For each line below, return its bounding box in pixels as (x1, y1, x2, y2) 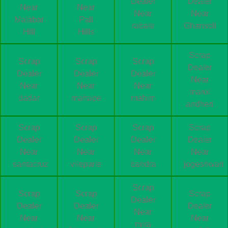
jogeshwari (184, 160, 223, 169)
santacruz (13, 160, 48, 169)
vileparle (70, 160, 101, 169)
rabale (131, 21, 154, 31)
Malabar (14, 15, 44, 24)
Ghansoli (184, 21, 216, 31)
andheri (186, 100, 213, 109)
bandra (130, 160, 156, 169)
